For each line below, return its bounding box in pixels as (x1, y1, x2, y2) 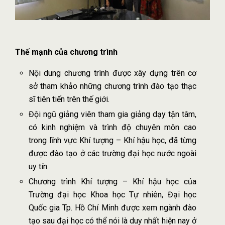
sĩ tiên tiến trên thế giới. (28, 94, 109, 104)
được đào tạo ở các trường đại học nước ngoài (28, 148, 197, 158)
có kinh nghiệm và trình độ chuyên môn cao (28, 122, 197, 132)
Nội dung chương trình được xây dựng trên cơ (28, 68, 197, 78)
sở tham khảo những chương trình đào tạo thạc (28, 81, 197, 91)
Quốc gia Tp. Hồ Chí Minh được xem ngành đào (28, 202, 197, 212)
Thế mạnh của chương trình (15, 47, 118, 57)
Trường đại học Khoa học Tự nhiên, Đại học (28, 189, 197, 199)
